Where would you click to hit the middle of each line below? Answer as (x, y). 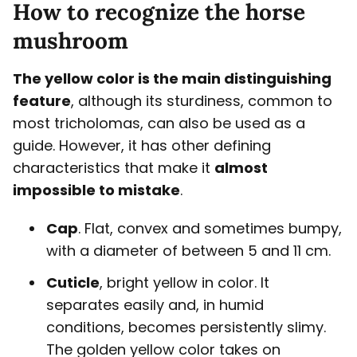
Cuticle (73, 283)
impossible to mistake (96, 190)
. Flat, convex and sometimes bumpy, (210, 229)
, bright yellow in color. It (184, 283)
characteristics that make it (114, 168)
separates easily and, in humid (155, 305)
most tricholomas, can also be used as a (159, 124)
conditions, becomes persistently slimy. (186, 328)
